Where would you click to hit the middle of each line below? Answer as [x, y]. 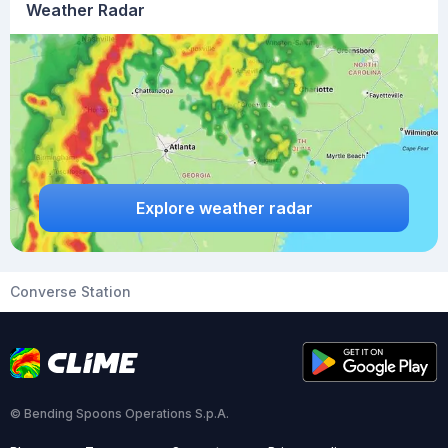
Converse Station [70, 291]
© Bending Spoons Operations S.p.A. [119, 413]
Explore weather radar [224, 207]
